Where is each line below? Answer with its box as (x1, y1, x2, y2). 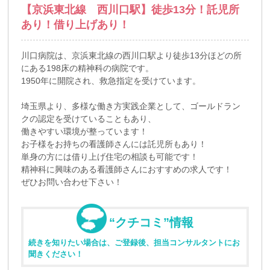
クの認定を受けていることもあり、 (21, 114, 157, 124)
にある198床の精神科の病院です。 (21, 63, 154, 74)
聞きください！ (28, 250, 84, 259)
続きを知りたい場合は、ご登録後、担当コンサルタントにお (28, 238, 240, 248)
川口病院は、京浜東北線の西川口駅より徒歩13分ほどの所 (21, 51, 242, 61)
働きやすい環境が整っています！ (21, 127, 148, 137)
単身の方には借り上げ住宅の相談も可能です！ (21, 152, 199, 162)
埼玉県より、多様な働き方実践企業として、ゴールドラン (21, 101, 241, 111)
